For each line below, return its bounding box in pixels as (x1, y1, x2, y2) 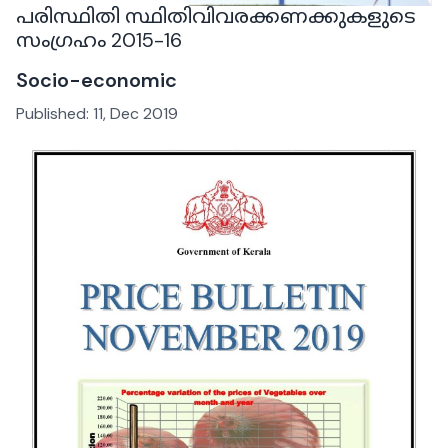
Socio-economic (16, 67, 177, 94)
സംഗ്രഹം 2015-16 (16, 27, 182, 54)
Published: (16, 103, 93, 125)
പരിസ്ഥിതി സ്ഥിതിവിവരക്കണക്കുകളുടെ (16, 3, 415, 30)
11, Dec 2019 (93, 103, 178, 125)
